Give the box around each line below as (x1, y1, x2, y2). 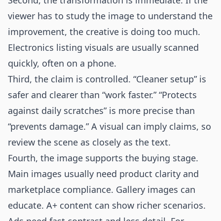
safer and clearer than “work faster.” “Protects (8, 89, 197, 101)
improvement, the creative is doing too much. (8, 26, 200, 37)
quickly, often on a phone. (8, 57, 116, 69)
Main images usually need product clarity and (8, 168, 199, 180)
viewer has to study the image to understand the (8, 10, 213, 22)
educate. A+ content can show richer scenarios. (8, 199, 206, 211)
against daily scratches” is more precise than (8, 105, 195, 116)
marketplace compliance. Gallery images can (8, 184, 195, 195)
